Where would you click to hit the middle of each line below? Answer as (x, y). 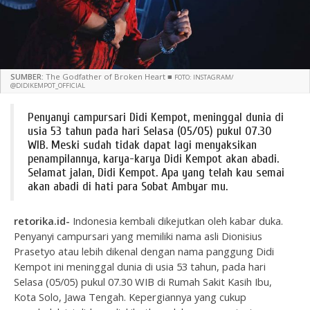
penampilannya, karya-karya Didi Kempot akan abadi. (153, 158)
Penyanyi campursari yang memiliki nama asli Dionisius (138, 236)
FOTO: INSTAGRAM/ (204, 77)
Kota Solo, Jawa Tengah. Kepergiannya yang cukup (130, 297)
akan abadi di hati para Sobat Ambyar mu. (128, 186)
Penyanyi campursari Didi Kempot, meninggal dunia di (156, 117)
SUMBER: (27, 76)
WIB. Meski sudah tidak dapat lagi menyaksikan (142, 145)
